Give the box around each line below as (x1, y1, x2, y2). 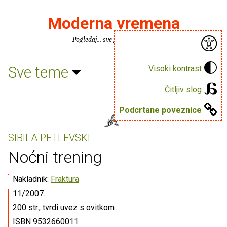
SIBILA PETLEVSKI (8, 132, 90, 144)
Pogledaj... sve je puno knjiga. (72, 35, 155, 44)
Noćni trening (8, 147, 102, 167)
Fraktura (51, 174, 79, 184)
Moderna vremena (47, 14, 180, 33)
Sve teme (8, 63, 72, 81)
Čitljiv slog (165, 84, 202, 94)
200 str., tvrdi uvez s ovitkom (13, 203, 115, 212)
